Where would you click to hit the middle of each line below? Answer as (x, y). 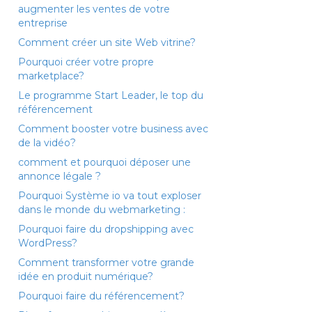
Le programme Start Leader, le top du (111, 95)
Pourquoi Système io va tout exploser (110, 195)
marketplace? (51, 76)
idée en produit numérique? (86, 276)
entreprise (43, 23)
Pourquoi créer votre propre (86, 62)
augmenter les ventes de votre (94, 9)
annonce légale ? (60, 176)
